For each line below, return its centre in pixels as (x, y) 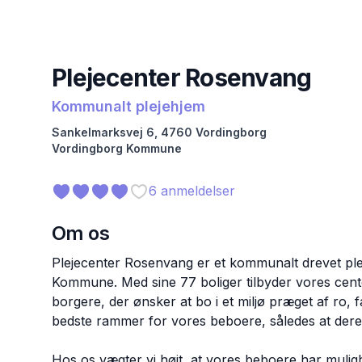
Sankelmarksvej (97, 133)
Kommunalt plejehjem (128, 107)
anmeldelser (196, 190)
